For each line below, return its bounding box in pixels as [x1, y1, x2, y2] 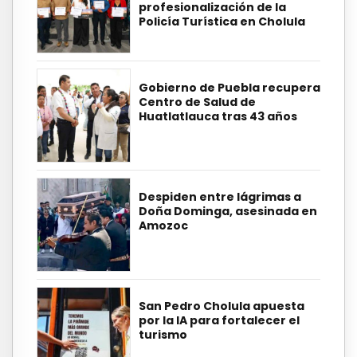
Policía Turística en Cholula [139, 13, 305, 29]
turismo [139, 327, 187, 343]
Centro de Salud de [139, 94, 256, 111]
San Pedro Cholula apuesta [139, 298, 304, 315]
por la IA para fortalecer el [139, 312, 300, 329]
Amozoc [139, 218, 188, 234]
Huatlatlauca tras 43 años [139, 108, 297, 125]
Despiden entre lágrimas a [139, 189, 301, 206]
